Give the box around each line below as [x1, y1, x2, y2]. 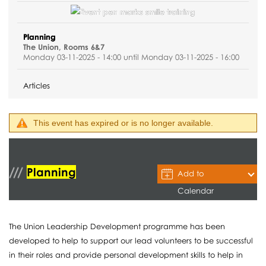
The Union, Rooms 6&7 [23, 42, 105, 52]
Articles [23, 80, 50, 90]
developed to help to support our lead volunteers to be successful [9, 235, 254, 245]
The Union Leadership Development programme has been [9, 221, 226, 231]
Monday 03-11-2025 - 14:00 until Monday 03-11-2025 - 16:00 [23, 52, 240, 62]
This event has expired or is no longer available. [33, 118, 214, 128]
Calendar [178, 185, 214, 195]
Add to [178, 168, 205, 178]
